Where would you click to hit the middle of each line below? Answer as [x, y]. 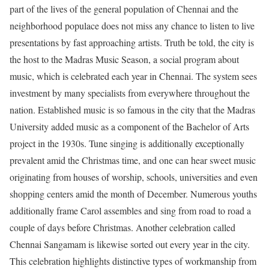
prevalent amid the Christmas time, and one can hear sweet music [133, 160]
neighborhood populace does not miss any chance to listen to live [132, 26]
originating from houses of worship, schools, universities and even [134, 177]
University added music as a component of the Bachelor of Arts [129, 127]
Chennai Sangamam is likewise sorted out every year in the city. [130, 244]
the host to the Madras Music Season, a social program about [124, 59]
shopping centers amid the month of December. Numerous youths [133, 194]
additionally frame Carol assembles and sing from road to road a [130, 211]
